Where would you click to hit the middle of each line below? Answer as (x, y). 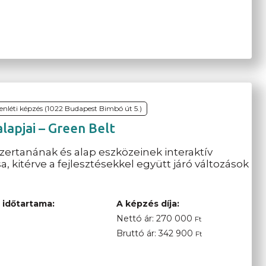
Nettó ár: (136, 218)
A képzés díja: (148, 203)
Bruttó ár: (137, 233)
